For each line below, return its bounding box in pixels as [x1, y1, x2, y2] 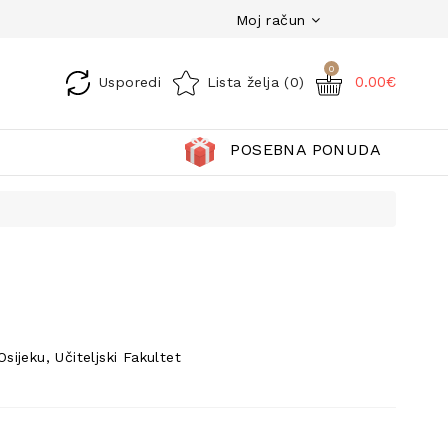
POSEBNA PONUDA [230, 140, 381, 159]
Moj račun [230, 11, 306, 28]
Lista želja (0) [206, 73, 305, 90]
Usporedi [98, 73, 162, 90]
